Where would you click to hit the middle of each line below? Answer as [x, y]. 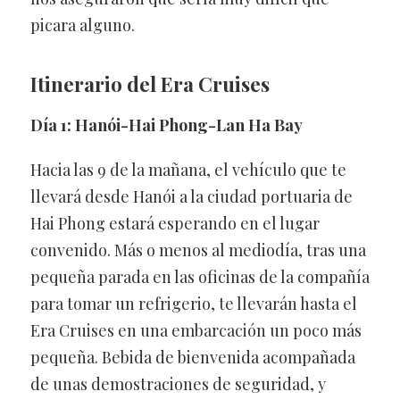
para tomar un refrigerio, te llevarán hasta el [193, 304]
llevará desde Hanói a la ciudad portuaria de [191, 197]
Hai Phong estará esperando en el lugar [175, 224]
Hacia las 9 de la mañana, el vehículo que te [188, 170]
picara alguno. [82, 25]
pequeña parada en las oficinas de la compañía [200, 277]
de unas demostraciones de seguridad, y [178, 384]
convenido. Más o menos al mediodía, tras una [198, 250]
